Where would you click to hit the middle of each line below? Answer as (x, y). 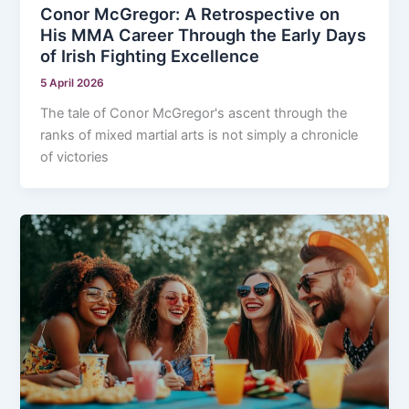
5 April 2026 (73, 84)
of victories (75, 157)
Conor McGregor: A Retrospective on (190, 13)
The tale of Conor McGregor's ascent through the (194, 114)
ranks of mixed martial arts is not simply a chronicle (199, 136)
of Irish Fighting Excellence (150, 55)
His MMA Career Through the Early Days (204, 34)
